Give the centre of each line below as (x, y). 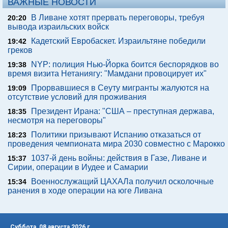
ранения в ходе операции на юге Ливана (85, 190)
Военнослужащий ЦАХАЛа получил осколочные (122, 181)
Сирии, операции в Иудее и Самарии (78, 167)
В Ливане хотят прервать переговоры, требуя (118, 17)
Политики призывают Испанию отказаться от (116, 134)
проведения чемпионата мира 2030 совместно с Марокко (116, 144)
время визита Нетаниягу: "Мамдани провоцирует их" (107, 73)
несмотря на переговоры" (57, 120)
